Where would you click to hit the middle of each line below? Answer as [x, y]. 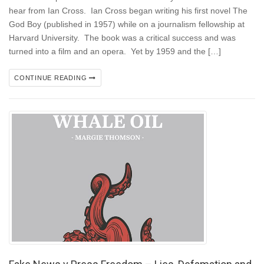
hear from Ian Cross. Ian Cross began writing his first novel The [128, 11]
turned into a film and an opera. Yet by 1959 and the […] [115, 52]
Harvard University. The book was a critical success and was [122, 38]
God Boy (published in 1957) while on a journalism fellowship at [127, 24]
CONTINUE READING [52, 78]
